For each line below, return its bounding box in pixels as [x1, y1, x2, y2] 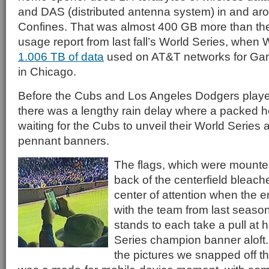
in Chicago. [18, 65, 76, 78]
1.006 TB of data [18, 50, 104, 63]
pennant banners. [18, 134, 109, 147]
